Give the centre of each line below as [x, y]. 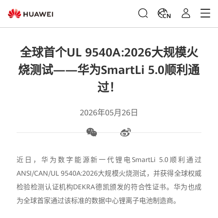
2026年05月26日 [109, 113]
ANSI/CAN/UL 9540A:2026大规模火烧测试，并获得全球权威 [109, 173]
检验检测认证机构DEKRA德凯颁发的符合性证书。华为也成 [109, 187]
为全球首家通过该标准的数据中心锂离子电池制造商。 [98, 200]
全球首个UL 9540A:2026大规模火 [109, 53]
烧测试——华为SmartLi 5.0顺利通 [109, 70]
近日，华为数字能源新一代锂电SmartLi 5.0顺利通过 [109, 160]
